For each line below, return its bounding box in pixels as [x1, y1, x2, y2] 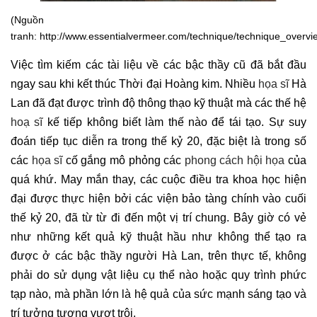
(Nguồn [11, 13, 44, 25]
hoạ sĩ [11, 115, 43, 128]
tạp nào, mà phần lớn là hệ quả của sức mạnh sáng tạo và [11, 287, 306, 300]
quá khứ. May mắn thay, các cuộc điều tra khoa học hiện [11, 173, 306, 185]
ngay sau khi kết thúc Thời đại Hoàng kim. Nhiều [11, 77, 258, 90]
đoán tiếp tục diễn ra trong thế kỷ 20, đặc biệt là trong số [11, 134, 306, 147]
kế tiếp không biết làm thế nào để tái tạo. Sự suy [42, 115, 307, 128]
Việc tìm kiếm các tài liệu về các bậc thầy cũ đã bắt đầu [11, 58, 306, 71]
